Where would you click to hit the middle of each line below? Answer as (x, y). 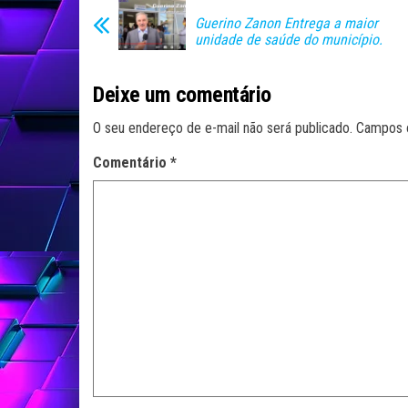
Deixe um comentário (182, 95)
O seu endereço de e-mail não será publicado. (223, 128)
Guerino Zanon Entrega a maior (286, 24)
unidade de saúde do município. (289, 40)
